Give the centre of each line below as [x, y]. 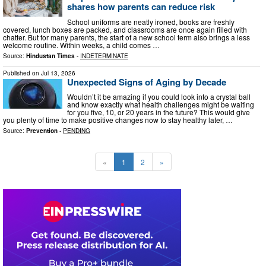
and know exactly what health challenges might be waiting [161, 104]
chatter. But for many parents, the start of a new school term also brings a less [126, 37]
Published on [22, 73]
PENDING [77, 131]
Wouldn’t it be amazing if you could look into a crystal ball [159, 97]
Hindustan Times [50, 56]
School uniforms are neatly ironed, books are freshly [151, 21]
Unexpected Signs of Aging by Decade [147, 82]
